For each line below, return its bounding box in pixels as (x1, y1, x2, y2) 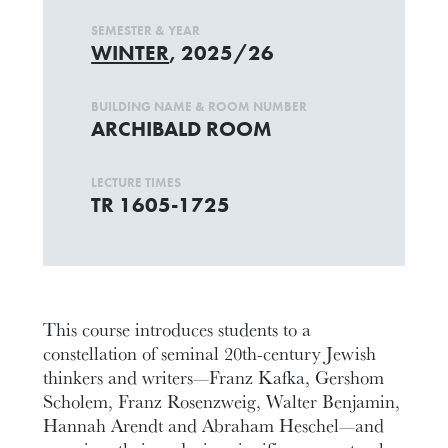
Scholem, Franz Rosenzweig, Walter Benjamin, (43, 387, 401, 414)
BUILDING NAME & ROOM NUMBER (91, 98, 308, 115)
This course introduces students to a (43, 315, 312, 342)
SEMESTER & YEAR (91, 22, 201, 39)
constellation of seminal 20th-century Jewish (43, 339, 377, 366)
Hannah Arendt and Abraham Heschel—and (43, 411, 385, 438)
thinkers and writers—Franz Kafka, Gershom (43, 363, 385, 390)
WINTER (91, 39, 170, 66)
